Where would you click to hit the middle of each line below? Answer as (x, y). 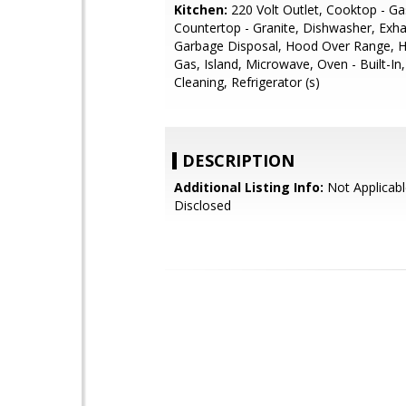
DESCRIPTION (238, 160)
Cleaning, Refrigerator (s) (247, 82)
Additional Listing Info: (249, 187)
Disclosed (203, 205)
